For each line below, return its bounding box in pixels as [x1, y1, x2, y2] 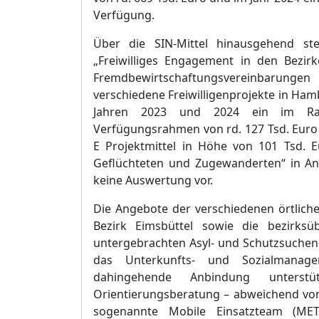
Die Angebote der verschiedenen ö [93, 201, 286, 216]
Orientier [93, 286, 142, 302]
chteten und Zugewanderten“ [122, 155, 286, 171]
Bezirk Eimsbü [93, 218, 176, 234]
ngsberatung [150, 286, 224, 302]
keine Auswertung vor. [93, 172, 213, 188]
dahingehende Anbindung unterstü [93, 269, 316, 285]
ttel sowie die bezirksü [175, 218, 314, 234]
